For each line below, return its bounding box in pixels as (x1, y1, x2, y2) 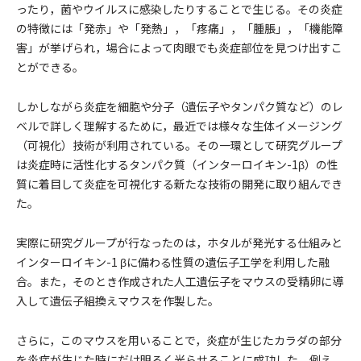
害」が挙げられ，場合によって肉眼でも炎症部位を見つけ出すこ (16, 39, 342, 56)
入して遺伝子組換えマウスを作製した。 (16, 293, 219, 309)
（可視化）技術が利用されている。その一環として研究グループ (16, 137, 342, 153)
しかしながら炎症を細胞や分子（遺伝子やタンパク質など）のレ (16, 98, 343, 114)
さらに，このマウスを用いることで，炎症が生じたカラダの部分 (16, 332, 342, 348)
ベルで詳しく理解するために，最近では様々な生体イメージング (16, 118, 342, 134)
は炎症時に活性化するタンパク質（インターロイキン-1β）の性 (16, 156, 338, 172)
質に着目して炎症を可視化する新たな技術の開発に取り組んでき (16, 176, 342, 192)
